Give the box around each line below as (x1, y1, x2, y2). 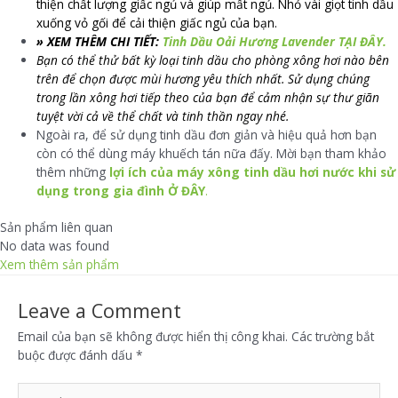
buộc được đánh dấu (18, 346, 136, 364)
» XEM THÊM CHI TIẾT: (36, 32, 160, 50)
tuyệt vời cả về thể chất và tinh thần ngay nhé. (36, 107, 290, 124)
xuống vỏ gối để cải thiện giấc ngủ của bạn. (36, 13, 278, 31)
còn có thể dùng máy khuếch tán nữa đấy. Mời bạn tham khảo (36, 144, 387, 162)
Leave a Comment (18, 298, 181, 324)
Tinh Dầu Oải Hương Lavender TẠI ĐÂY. (163, 32, 387, 50)
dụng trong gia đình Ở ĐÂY (36, 181, 206, 199)
